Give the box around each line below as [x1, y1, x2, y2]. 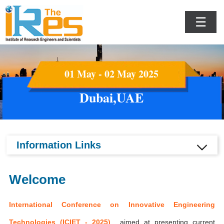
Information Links [16, 139, 101, 150]
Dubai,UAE [79, 88, 143, 107]
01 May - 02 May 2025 [64, 66, 158, 81]
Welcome [9, 172, 66, 187]
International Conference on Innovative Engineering [9, 200, 215, 208]
